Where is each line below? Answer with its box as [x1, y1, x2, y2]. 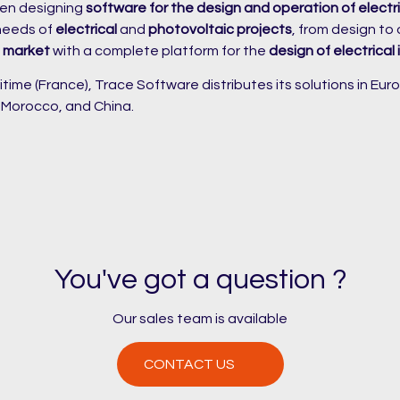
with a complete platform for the [50, 43, 269, 58]
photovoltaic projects [148, 21, 292, 37]
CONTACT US [143, 357, 235, 372]
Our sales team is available [112, 311, 287, 326]
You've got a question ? [54, 265, 346, 296]
